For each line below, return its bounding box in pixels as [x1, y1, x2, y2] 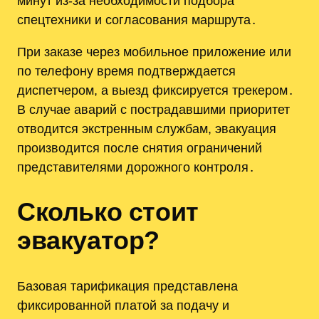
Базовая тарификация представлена [17, 278, 238, 294]
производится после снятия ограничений [17, 140, 262, 155]
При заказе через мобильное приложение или [17, 43, 291, 59]
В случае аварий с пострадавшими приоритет [17, 101, 290, 117]
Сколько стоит [17, 197, 199, 227]
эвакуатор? [17, 226, 160, 256]
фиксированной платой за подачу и [17, 298, 229, 313]
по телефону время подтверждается [17, 63, 236, 78]
